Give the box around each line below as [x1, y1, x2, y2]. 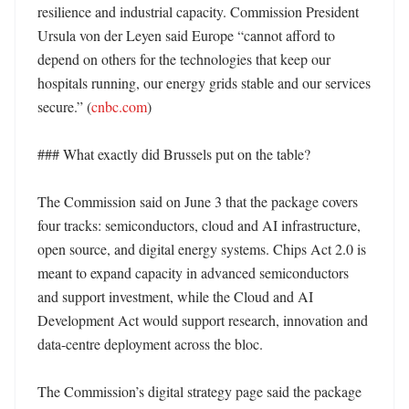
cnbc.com [91, 97, 147, 116]
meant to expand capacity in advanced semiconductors [37, 263, 349, 282]
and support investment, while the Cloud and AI [37, 287, 313, 306]
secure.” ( [37, 97, 91, 116]
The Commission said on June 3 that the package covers [37, 192, 358, 211]
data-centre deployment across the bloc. [37, 334, 267, 353]
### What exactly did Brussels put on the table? [37, 144, 310, 163]
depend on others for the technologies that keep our [37, 49, 330, 68]
